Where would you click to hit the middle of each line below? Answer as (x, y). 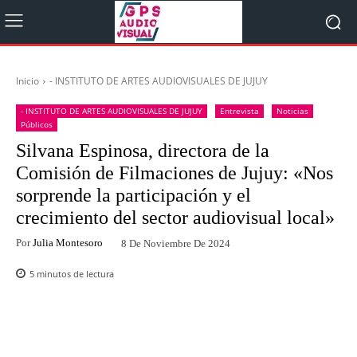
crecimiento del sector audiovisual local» (175, 218)
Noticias (292, 111)
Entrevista (239, 111)
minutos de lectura (74, 273)
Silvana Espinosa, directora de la (143, 151)
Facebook (76, 326)
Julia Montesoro (68, 242)
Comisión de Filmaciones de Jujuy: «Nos (175, 173)
